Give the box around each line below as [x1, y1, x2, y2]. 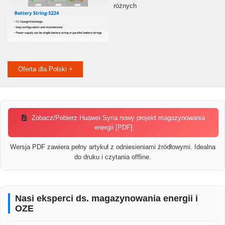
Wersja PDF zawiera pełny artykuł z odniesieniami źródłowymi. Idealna [10, 143, 215, 151]
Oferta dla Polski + [18, 65, 73, 73]
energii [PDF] [94, 124, 133, 132]
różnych [113, 2, 137, 10]
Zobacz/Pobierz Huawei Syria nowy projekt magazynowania [30, 114, 205, 122]
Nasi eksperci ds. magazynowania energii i [15, 193, 198, 204]
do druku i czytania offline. [74, 153, 151, 161]
